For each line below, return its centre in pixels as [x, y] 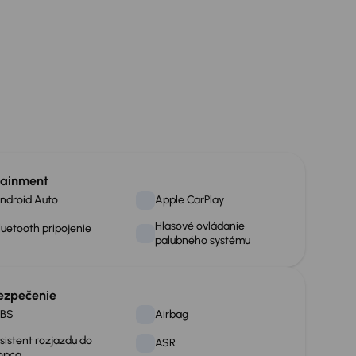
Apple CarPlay [189, 200]
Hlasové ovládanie [199, 226]
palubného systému [202, 240]
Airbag [171, 314]
